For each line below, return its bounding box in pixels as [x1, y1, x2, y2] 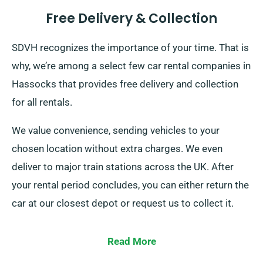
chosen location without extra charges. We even [12, 143, 222, 155]
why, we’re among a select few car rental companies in [12, 60, 251, 72]
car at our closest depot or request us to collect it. [12, 197, 234, 210]
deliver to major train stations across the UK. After [12, 161, 234, 173]
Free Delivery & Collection [46, 9, 217, 28]
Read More [107, 235, 156, 248]
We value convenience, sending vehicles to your [12, 124, 220, 137]
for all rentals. [12, 96, 72, 109]
